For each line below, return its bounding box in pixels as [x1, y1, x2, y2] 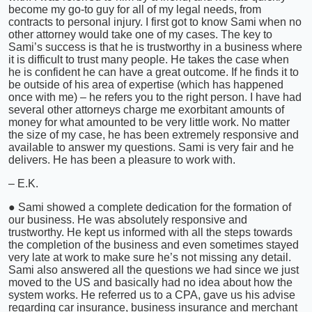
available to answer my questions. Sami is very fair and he [8, 141, 294, 153]
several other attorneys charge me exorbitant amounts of [8, 103, 284, 116]
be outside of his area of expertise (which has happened [8, 78, 283, 91]
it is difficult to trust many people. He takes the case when [8, 53, 289, 65]
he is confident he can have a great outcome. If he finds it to [8, 65, 299, 78]
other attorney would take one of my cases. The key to [8, 28, 272, 40]
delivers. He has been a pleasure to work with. [8, 153, 235, 166]
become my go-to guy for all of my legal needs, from [8, 3, 261, 15]
